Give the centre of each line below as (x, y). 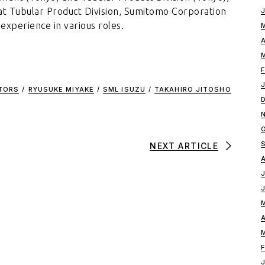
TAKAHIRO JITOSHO (193, 89)
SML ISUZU (124, 89)
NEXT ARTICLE (184, 146)
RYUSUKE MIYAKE (61, 89)
